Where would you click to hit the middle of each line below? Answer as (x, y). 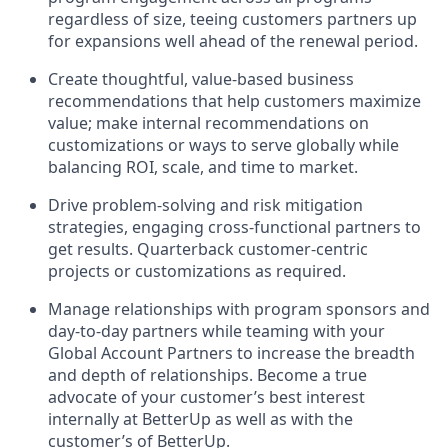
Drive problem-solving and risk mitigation (205, 205)
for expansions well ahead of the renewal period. (233, 41)
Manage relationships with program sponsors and (239, 309)
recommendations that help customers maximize (234, 101)
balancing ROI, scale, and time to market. (203, 167)
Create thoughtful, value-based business (201, 79)
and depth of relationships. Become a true (207, 375)
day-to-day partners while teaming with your (216, 331)
